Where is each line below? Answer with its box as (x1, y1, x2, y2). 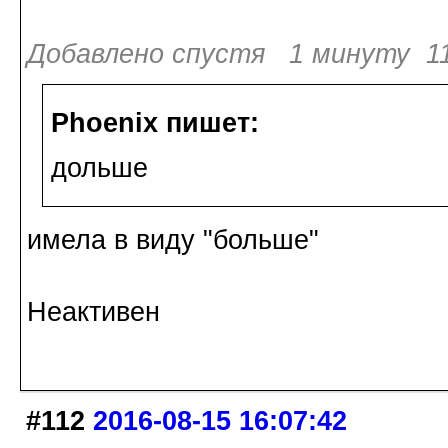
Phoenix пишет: (51, 107, 259, 138)
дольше (51, 152, 148, 183)
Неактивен (27, 296, 160, 327)
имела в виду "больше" (27, 224, 319, 255)
